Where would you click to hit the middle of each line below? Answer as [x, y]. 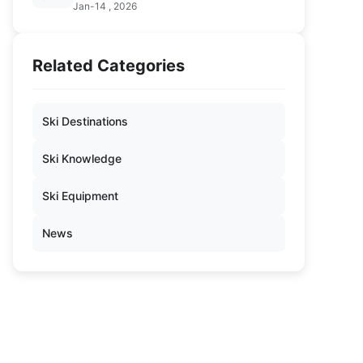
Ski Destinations [85, 121]
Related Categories [109, 66]
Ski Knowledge [82, 158]
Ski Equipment [80, 196]
